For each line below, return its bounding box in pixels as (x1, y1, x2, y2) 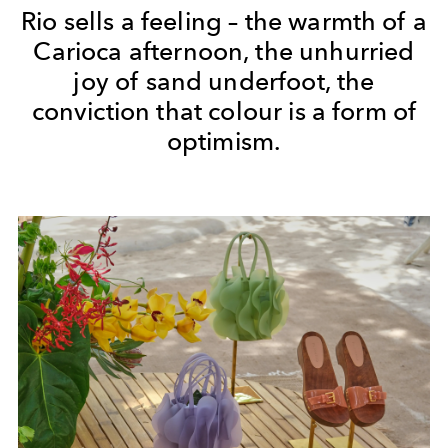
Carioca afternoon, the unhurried (33, 35, 415, 66)
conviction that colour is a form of (31, 95, 417, 126)
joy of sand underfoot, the (73, 65, 375, 96)
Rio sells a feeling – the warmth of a (21, 5, 427, 36)
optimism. (166, 125, 282, 156)
